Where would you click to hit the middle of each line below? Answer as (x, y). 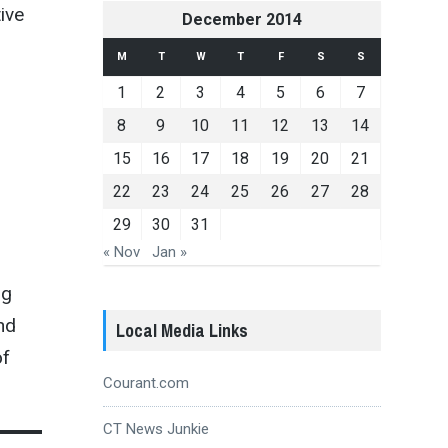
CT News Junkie (155, 428)
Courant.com (145, 382)
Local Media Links (181, 330)
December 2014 (241, 19)
